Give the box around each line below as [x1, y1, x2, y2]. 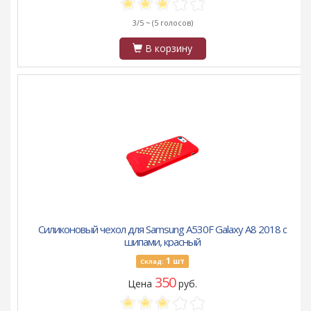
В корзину [142, 42, 192, 56]
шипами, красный [124, 235, 201, 249]
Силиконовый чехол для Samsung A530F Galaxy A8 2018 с [38, 222, 287, 237]
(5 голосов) [151, 17, 193, 28]
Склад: [140, 257, 164, 267]
